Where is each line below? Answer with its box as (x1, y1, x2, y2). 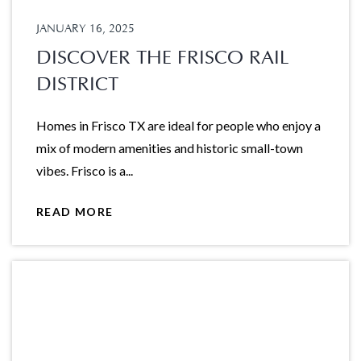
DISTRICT (36, 74, 118, 96)
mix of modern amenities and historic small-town (36, 140, 303, 156)
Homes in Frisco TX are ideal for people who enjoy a (36, 118, 321, 134)
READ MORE (36, 204, 114, 218)
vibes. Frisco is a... (36, 163, 133, 179)
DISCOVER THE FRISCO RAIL (36, 48, 289, 69)
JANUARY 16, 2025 (36, 23, 135, 36)
